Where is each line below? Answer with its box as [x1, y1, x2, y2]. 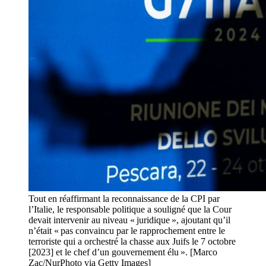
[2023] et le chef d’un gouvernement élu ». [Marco [28, 247, 217, 258]
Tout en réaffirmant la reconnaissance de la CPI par [28, 194, 220, 204]
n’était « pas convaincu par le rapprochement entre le [28, 226, 225, 236]
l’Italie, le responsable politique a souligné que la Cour [28, 204, 232, 215]
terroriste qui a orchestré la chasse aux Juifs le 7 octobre [28, 236, 236, 247]
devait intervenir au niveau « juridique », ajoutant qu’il [28, 215, 230, 226]
